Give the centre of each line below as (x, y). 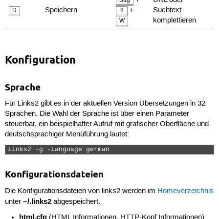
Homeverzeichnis (185, 191)
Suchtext (167, 10)
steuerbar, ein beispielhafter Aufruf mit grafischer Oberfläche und (107, 124)
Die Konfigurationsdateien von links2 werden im (81, 191)
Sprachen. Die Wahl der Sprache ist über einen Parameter (97, 114)
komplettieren (175, 20)
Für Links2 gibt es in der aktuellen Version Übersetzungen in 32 (105, 104)
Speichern (61, 10)
